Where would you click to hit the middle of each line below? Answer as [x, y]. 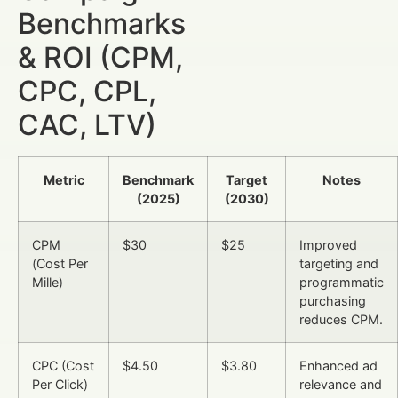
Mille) [48, 282]
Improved [328, 244]
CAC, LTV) [87, 124]
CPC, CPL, [87, 91]
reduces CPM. [341, 319]
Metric [64, 179]
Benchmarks [102, 23]
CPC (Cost [63, 365]
